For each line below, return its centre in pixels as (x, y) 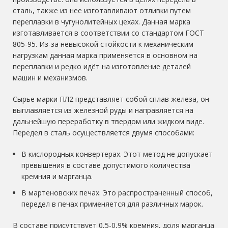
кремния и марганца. (57, 176)
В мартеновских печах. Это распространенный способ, (117, 193)
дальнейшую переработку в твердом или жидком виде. (109, 121)
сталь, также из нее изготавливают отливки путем (102, 10)
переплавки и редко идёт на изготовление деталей (102, 66)
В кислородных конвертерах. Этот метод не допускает (117, 154)
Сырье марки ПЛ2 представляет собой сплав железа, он (111, 99)
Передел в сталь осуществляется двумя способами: (104, 133)
